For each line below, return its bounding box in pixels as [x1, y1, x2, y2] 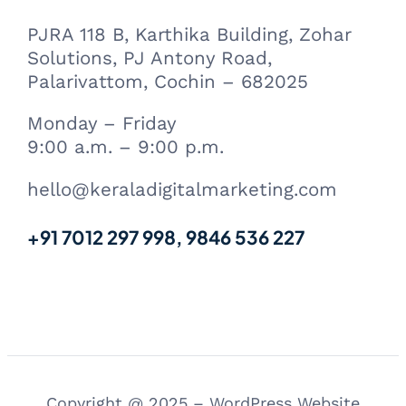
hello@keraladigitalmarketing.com [27, 178, 337, 200]
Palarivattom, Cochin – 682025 [27, 70, 308, 92]
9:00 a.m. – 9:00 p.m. [27, 136, 224, 159]
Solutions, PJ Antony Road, [27, 46, 272, 69]
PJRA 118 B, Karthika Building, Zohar [27, 23, 352, 45]
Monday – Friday [27, 112, 177, 135]
